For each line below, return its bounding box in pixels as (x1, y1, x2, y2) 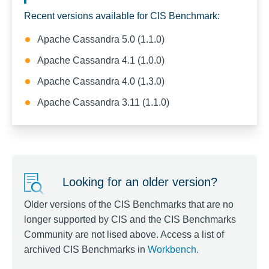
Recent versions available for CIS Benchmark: (24, 11, 220, 21)
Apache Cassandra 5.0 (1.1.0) (37, 34, 165, 44)
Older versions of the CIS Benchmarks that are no (24, 199, 234, 210)
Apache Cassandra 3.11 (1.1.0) (37, 97, 169, 107)
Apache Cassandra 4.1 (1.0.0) (37, 55, 165, 65)
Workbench (148, 244, 196, 255)
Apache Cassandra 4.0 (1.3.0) (37, 76, 165, 86)
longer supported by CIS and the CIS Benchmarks (24, 214, 236, 225)
